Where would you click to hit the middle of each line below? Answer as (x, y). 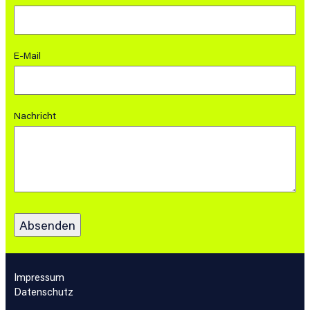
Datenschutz (44, 291)
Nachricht (35, 115)
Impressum (39, 277)
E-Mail (27, 55)
